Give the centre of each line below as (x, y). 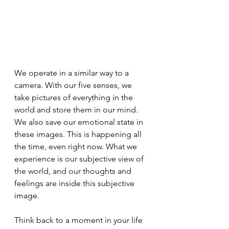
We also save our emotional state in (80, 122)
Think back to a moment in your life (79, 220)
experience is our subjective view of (80, 158)
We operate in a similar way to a (73, 73)
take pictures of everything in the (75, 97)
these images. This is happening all (79, 134)
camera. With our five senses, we (74, 85)
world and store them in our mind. (77, 109)
